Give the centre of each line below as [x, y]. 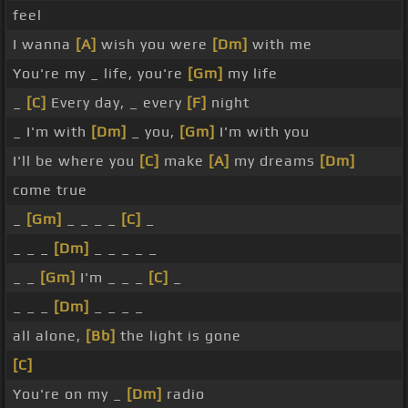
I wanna [44, 45]
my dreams [275, 161]
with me [280, 45]
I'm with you [262, 132]
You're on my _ [70, 394]
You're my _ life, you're [100, 74]
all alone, [49, 336]
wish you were [154, 45]
